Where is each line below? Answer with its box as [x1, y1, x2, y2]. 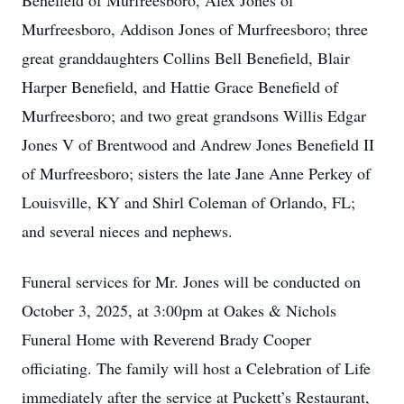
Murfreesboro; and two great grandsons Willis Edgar [22, 105, 366, 126]
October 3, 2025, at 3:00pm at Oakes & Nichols [22, 299, 336, 321]
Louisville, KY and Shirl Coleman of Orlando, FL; [22, 191, 355, 213]
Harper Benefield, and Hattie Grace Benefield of [22, 76, 338, 97]
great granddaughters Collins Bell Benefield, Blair [22, 47, 350, 69]
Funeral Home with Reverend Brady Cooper [22, 328, 311, 350]
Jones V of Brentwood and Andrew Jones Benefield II [22, 133, 374, 155]
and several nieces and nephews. [22, 220, 233, 242]
